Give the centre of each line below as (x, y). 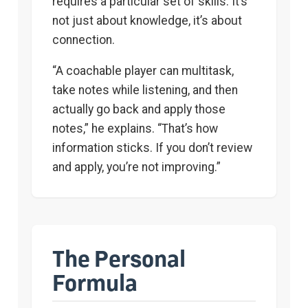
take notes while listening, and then (145, 90)
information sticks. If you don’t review (152, 148)
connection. (84, 40)
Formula (95, 282)
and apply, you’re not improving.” (136, 167)
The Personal (119, 258)
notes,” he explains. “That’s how (135, 129)
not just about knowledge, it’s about (147, 20)
